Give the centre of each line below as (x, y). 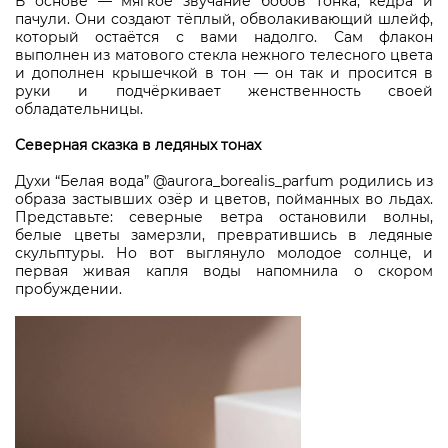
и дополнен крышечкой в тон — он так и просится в (224, 73)
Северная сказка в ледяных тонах (138, 145)
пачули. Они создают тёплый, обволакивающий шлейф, (224, 19)
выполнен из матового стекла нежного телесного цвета (224, 55)
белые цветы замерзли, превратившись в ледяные (224, 235)
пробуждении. (68, 289)
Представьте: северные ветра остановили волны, (224, 217)
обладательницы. (79, 109)
